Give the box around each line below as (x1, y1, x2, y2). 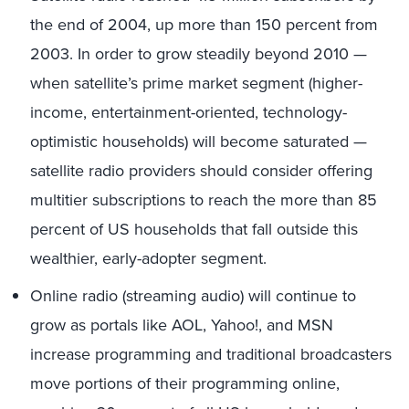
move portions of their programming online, (30, 372, 340, 395)
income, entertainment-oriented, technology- (30, 100, 347, 124)
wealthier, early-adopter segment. (30, 246, 267, 270)
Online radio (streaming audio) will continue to (30, 284, 356, 308)
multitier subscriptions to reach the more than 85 (30, 188, 377, 212)
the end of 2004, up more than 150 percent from (30, 13, 378, 37)
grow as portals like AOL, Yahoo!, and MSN (30, 313, 333, 337)
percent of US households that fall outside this (30, 217, 358, 241)
